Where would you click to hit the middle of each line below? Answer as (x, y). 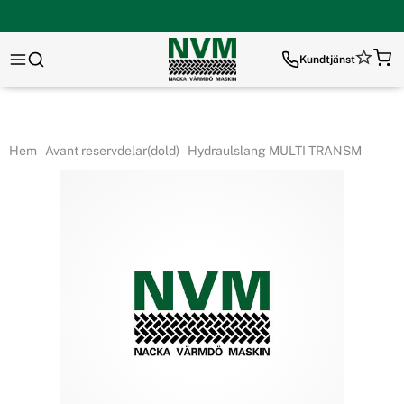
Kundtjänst (327, 60)
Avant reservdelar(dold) (110, 151)
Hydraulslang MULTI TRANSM (273, 151)
